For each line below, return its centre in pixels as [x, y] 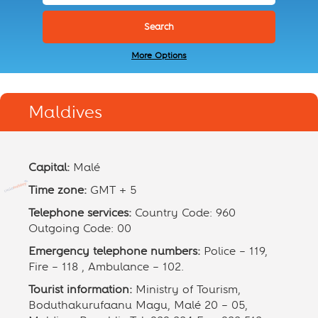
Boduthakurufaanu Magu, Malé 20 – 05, [138, 305]
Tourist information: [80, 289]
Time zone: [57, 190]
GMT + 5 [111, 190]
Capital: [49, 167]
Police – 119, [234, 251]
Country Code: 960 [183, 213]
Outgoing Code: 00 [80, 228]
